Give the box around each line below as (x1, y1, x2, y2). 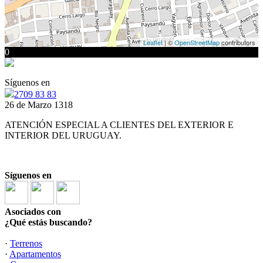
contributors (220, 38, 255, 47)
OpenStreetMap (174, 38, 220, 47)
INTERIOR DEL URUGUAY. (5, 130, 122, 140)
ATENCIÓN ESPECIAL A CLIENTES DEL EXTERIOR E (5, 120, 234, 130)
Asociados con (5, 207, 61, 217)
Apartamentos (9, 249, 61, 259)
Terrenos (10, 238, 42, 248)
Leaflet (143, 38, 163, 47)
